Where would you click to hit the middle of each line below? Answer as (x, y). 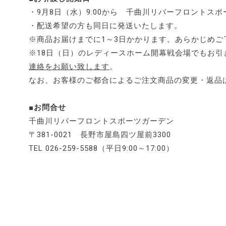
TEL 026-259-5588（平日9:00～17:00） (101, 149)
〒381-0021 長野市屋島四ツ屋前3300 (100, 135)
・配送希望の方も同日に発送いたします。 (105, 26)
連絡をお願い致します (69, 67)
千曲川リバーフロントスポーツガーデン (101, 121)
